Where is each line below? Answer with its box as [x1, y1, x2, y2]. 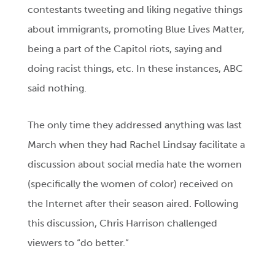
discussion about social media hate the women [28, 158, 242, 171]
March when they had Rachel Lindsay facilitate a [28, 139, 246, 151]
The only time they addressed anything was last [28, 119, 242, 131]
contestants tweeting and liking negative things [28, 4, 243, 16]
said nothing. [28, 82, 87, 95]
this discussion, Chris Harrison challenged [28, 217, 218, 230]
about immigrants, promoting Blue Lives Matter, [28, 23, 245, 36]
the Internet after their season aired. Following [28, 198, 239, 210]
